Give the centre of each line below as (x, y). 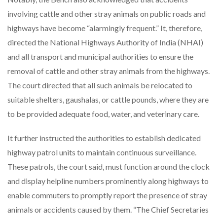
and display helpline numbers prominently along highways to (108, 181)
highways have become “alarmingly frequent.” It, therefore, (105, 28)
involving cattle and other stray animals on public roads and (107, 13)
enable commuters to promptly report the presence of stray (107, 195)
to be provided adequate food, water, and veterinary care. (104, 113)
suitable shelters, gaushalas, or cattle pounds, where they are (108, 99)
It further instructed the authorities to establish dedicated (104, 138)
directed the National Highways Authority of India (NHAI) (105, 42)
